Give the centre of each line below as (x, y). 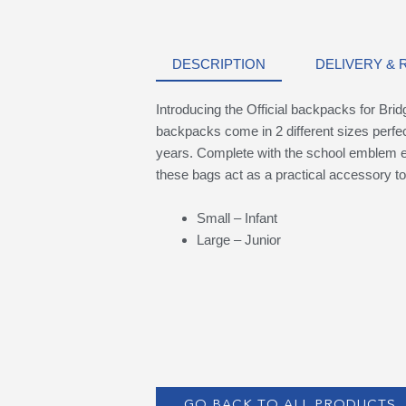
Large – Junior (238, 239)
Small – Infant (237, 217)
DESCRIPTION (218, 63)
